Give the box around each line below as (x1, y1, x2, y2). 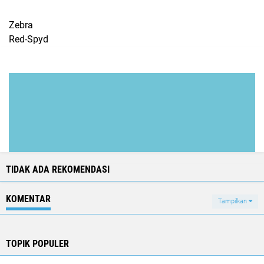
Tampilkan (218, 197, 249, 205)
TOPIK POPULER (6, 237, 69, 249)
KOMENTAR (6, 193, 51, 204)
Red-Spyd (9, 33, 48, 45)
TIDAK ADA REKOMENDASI (6, 163, 110, 175)
